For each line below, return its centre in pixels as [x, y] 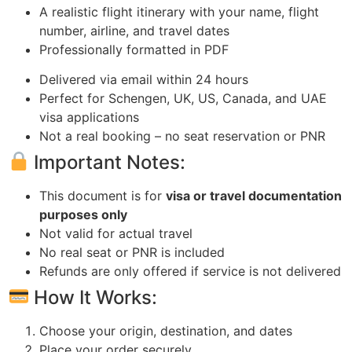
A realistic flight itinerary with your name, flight [179, 11]
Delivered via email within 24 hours [144, 80]
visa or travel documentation [254, 196]
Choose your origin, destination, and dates [166, 331]
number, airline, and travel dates [134, 30]
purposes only [83, 215]
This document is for [103, 196]
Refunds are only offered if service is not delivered [190, 271]
